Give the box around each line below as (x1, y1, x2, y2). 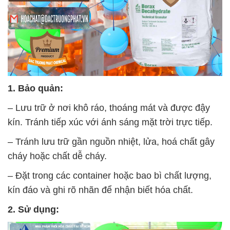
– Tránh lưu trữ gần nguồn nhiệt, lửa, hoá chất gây (8, 136, 215, 147)
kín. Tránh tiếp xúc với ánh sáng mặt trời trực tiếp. (8, 117, 213, 127)
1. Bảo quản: (8, 83, 63, 93)
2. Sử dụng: (8, 204, 59, 215)
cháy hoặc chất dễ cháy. (8, 150, 107, 161)
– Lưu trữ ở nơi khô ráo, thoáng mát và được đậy (8, 102, 210, 113)
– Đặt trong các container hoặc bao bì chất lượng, (8, 170, 212, 181)
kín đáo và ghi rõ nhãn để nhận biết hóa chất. (8, 184, 193, 195)
